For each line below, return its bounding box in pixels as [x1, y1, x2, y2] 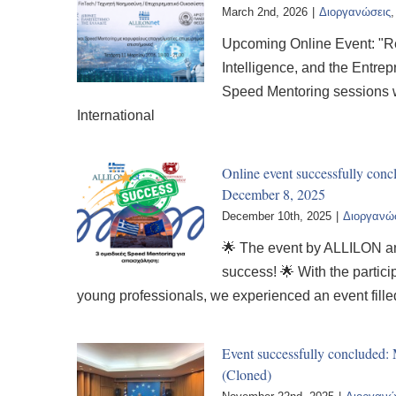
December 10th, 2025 [222, 209, 331, 223]
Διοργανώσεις [319, 5, 391, 19]
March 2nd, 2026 [222, 5, 308, 19]
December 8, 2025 [222, 185, 325, 203]
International [77, 108, 155, 123]
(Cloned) [222, 365, 271, 384]
